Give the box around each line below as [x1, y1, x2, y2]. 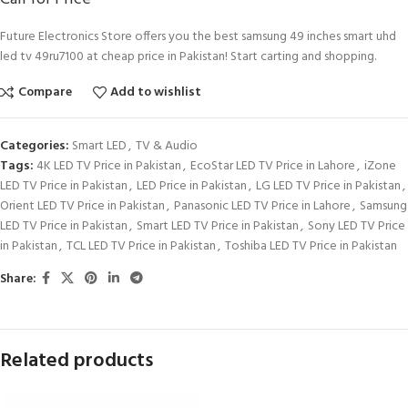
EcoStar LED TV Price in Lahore [190, 156, 355, 178]
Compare [17, 81, 72, 103]
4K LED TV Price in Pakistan [36, 156, 181, 178]
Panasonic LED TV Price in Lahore [174, 196, 351, 218]
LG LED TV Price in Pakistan [256, 176, 401, 198]
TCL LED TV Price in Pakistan [66, 236, 216, 258]
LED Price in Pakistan [137, 176, 247, 198]
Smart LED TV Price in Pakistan [137, 216, 299, 238]
